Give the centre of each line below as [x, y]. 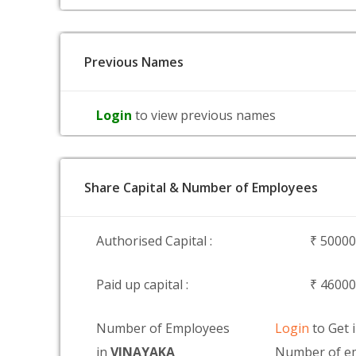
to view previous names [205, 115]
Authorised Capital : [154, 241]
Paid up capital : [142, 284]
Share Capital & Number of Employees [201, 188]
